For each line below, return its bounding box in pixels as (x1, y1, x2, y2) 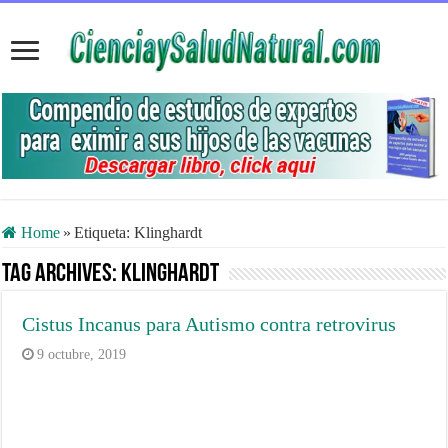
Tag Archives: (2, 260, 122, 288)
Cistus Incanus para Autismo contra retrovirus (22, 312, 397, 335)
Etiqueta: (74, 223, 135, 241)
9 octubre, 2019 (37, 346, 127, 362)
